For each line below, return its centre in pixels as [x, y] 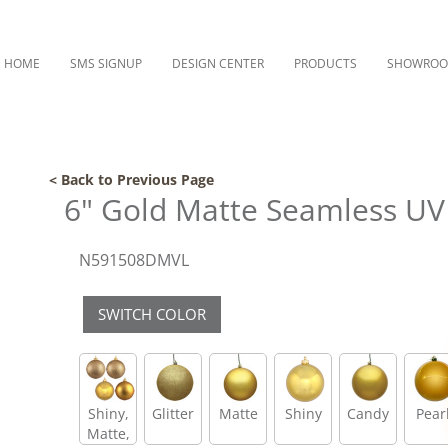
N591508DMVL [134, 260]
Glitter [173, 413]
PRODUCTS [325, 63]
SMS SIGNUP [106, 63]
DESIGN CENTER [218, 63]
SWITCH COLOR [152, 314]
